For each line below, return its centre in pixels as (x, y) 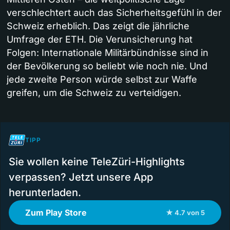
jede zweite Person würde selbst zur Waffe (102, 80)
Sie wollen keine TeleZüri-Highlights (97, 162)
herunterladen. (45, 193)
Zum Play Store (56, 213)
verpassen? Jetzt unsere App (81, 177)
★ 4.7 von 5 (185, 213)
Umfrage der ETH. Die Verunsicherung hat (100, 40)
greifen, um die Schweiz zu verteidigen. (94, 93)
